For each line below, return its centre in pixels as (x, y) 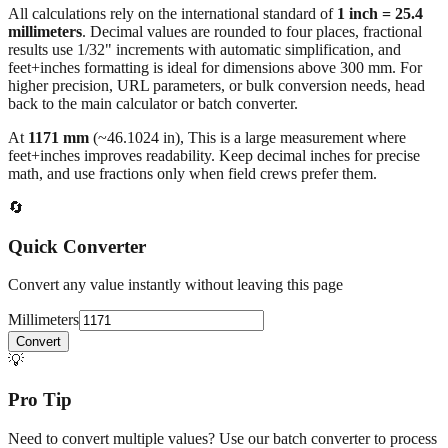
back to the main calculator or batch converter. (153, 68)
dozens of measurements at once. (111, 421)
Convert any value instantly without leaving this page (175, 250)
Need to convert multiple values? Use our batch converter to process (222, 403)
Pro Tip (40, 365)
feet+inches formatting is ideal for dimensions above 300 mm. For (215, 32)
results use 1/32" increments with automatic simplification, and (204, 14)
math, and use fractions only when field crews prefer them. (192, 138)
